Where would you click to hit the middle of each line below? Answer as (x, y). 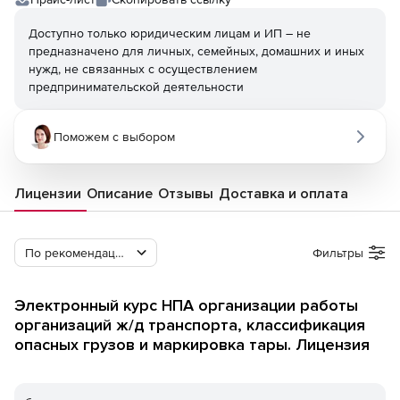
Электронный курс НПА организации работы (186, 305)
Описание (120, 194)
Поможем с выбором (114, 137)
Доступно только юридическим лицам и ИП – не (170, 33)
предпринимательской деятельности (136, 87)
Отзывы (186, 194)
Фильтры (338, 253)
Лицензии (48, 194)
